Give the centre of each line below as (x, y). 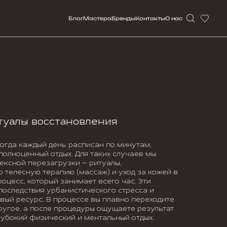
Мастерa (97, 18)
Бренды (123, 18)
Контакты (150, 18)
